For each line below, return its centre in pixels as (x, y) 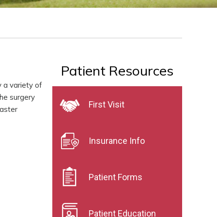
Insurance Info (117, 141)
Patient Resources (117, 70)
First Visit (107, 104)
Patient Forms (116, 177)
